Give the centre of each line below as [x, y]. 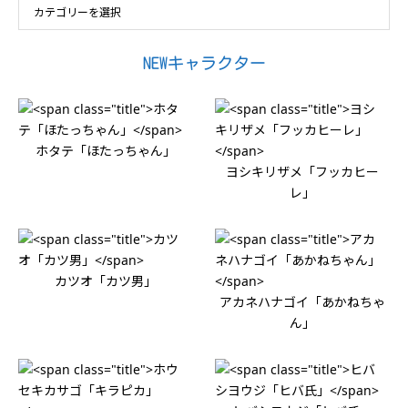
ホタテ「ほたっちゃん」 [105, 150]
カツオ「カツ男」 [105, 280]
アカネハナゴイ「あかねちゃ [303, 301]
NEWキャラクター [204, 62]
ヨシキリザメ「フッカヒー [303, 171]
